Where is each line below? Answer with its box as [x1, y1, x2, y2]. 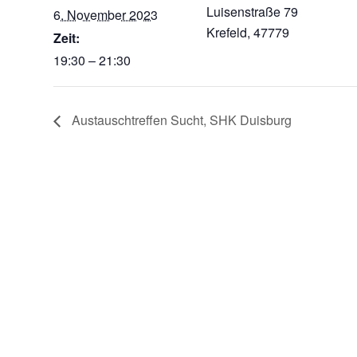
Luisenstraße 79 [206, 2, 298, 21]
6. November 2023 [53, 6, 158, 24]
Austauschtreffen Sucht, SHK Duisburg [69, 110, 292, 129]
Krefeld [206, 23, 247, 41]
